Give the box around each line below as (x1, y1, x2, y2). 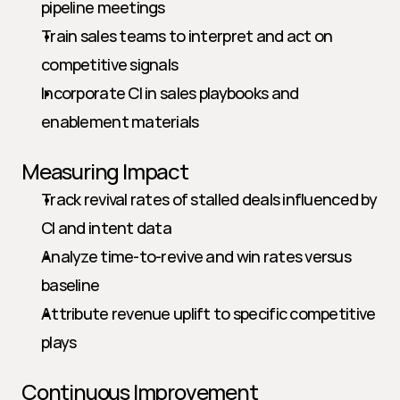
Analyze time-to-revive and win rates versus (41, 246, 352, 267)
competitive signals (41, 54, 179, 75)
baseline (41, 274, 100, 296)
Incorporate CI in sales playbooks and (41, 82, 299, 104)
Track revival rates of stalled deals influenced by (41, 188, 377, 210)
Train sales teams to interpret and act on (41, 25, 333, 46)
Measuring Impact (21, 156, 188, 186)
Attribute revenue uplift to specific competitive (41, 303, 376, 324)
